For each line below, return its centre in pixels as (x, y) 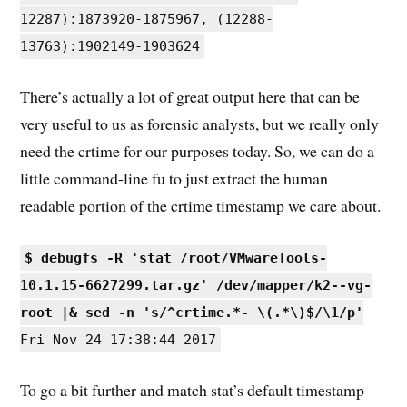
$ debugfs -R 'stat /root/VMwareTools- (176, 258)
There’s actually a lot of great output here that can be (190, 96)
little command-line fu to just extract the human (174, 178)
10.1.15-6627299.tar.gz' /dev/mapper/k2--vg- (196, 286)
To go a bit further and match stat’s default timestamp (193, 390)
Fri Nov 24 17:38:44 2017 (119, 340)
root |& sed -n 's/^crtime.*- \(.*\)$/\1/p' (192, 313)
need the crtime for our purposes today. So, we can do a (198, 150)
